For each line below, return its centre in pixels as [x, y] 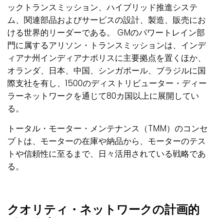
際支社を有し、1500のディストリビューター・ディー [107, 83]
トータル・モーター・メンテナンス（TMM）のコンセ [108, 129]
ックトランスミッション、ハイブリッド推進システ [102, 8]
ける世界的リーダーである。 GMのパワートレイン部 [106, 33]
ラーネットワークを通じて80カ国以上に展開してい [103, 96]
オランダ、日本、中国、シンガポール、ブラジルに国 [107, 71]
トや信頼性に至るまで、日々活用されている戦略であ [107, 154]
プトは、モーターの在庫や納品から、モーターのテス [107, 141]
